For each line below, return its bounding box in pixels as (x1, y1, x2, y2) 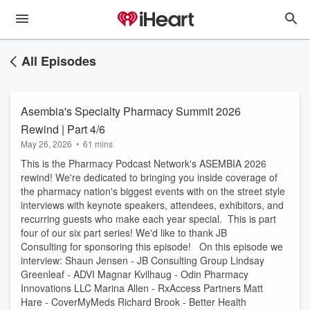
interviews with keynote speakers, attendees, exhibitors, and (21, 198, 284, 212)
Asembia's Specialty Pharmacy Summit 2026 (21, 103, 241, 119)
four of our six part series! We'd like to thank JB (21, 226, 227, 239)
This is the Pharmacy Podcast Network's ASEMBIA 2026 (21, 156, 266, 170)
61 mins (83, 138, 113, 149)
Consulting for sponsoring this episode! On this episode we (21, 239, 283, 253)
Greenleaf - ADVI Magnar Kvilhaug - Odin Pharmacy (21, 267, 248, 281)
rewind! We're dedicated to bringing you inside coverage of (21, 170, 277, 184)
